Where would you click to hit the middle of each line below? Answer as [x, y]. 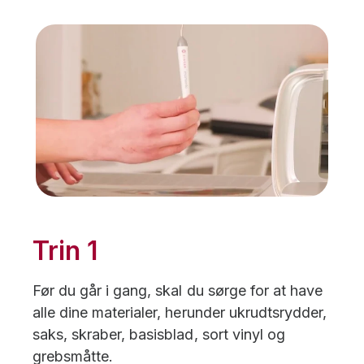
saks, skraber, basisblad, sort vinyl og [159, 334]
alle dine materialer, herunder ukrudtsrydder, [180, 312]
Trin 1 [65, 250]
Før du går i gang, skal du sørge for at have [178, 290]
